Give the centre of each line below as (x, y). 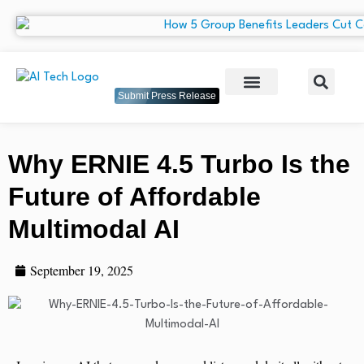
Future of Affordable (134, 197)
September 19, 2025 (81, 271)
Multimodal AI (94, 230)
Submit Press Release (167, 96)
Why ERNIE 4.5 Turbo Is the (179, 165)
